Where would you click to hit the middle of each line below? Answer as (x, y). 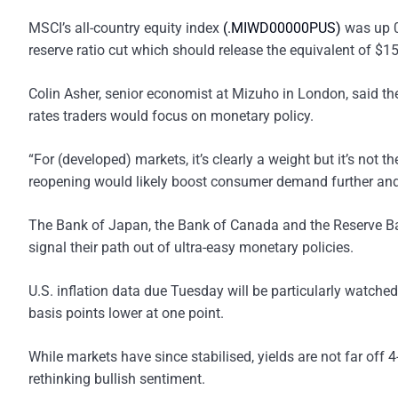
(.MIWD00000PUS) (282, 28)
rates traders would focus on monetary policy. (171, 116)
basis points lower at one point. (126, 313)
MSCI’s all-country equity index (126, 28)
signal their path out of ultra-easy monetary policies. (191, 247)
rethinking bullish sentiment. (117, 379)
